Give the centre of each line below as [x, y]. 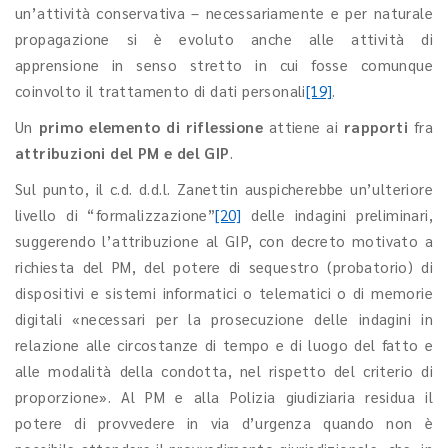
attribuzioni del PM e [94, 152]
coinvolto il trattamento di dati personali [160, 90]
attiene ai [303, 126]
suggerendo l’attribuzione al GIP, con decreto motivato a [224, 240]
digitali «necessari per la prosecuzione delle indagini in [224, 318]
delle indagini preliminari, [337, 214]
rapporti [378, 126]
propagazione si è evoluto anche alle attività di [224, 38]
